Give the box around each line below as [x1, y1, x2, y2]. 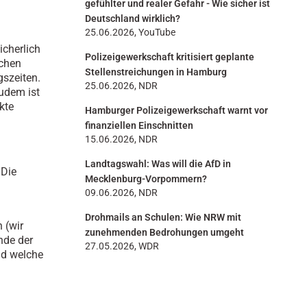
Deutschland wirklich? [85, 13, 180, 25]
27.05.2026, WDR [85, 241, 159, 253]
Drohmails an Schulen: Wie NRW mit [85, 212, 241, 224]
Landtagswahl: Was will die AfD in [85, 158, 231, 171]
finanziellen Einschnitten [85, 120, 193, 132]
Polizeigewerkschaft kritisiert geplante [85, 51, 254, 64]
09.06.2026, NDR [85, 187, 158, 199]
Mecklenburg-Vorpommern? [85, 173, 207, 186]
